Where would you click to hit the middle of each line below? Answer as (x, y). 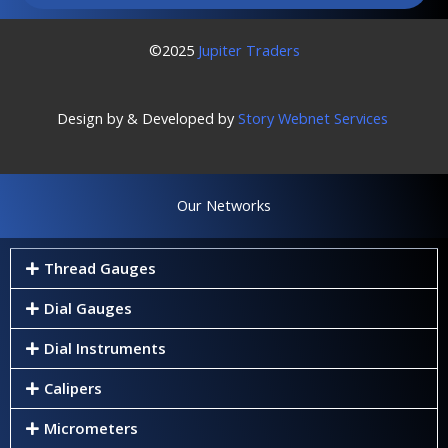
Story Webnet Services (312, 117)
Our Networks (224, 205)
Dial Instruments (104, 348)
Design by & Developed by (147, 117)
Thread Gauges (99, 268)
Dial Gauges (87, 308)
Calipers (72, 388)
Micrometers (90, 428)
